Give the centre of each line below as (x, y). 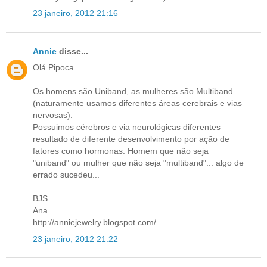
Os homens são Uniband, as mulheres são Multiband (133, 91)
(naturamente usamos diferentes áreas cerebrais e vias (137, 103)
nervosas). (53, 115)
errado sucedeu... (66, 175)
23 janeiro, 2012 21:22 (75, 239)
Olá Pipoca (53, 68)
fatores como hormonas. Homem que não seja (121, 151)
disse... (72, 52)
